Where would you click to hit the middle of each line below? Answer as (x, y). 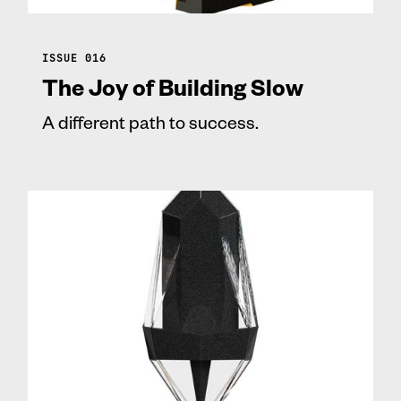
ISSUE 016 (74, 57)
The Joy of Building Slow (173, 86)
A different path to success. (150, 121)
